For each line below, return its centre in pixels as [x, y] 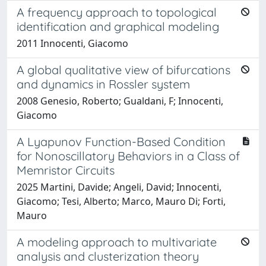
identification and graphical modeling [118, 26]
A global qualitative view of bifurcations [123, 69]
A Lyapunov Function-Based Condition [121, 141]
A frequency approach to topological [117, 12]
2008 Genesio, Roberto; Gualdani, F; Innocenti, [120, 101]
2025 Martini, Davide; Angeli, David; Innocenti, [119, 187]
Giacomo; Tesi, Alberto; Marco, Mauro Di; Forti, [121, 201]
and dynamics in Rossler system [103, 84]
